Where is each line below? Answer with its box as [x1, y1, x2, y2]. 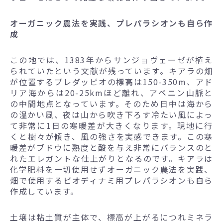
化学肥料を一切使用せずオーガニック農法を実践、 [10, 163, 213, 176]
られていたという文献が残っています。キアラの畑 [10, 65, 213, 77]
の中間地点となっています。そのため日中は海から [10, 98, 213, 110]
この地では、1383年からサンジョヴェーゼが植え [10, 54, 213, 66]
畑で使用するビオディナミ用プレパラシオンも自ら [10, 174, 213, 187]
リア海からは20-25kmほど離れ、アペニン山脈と [10, 87, 213, 99]
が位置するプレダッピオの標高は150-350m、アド [10, 76, 213, 88]
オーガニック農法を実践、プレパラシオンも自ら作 [10, 17, 213, 29]
